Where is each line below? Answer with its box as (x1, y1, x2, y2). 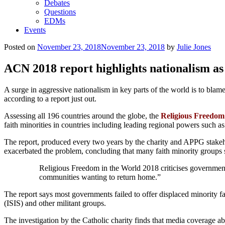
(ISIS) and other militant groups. (4, 198, 106, 207)
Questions (44, 8, 76, 16)
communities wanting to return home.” (39, 172, 161, 181)
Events (24, 26, 46, 34)
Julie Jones (177, 43, 211, 51)
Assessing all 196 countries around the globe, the (4, 111, 161, 120)
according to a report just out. (4, 94, 96, 103)
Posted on (4, 43, 35, 51)
